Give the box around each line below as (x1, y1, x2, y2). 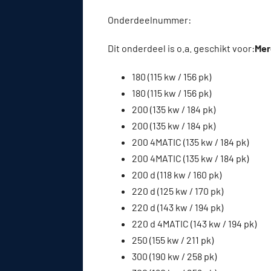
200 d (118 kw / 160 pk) (132, 168, 221, 180)
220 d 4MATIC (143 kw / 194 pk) (132, 217, 256, 229)
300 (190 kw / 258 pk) (132, 250, 217, 262)
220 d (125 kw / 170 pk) (132, 184, 223, 197)
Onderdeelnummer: (108, 13, 193, 25)
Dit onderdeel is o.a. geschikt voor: (108, 42, 255, 54)
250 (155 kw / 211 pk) (132, 233, 214, 246)
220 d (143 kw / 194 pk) (132, 201, 223, 213)
